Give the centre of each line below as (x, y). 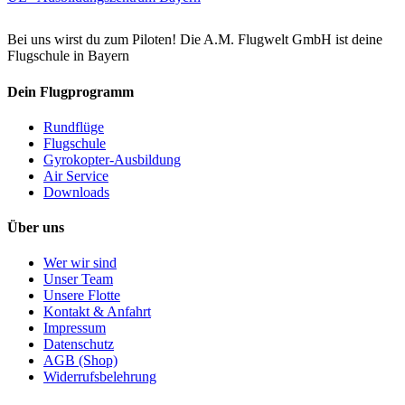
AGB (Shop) (80, 361)
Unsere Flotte (82, 296)
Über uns (36, 228)
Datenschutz (79, 344)
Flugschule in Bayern (68, 56)
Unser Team (78, 279)
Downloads (76, 192)
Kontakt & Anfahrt (97, 312)
